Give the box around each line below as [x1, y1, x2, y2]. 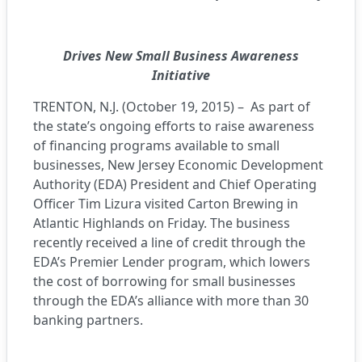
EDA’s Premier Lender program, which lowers [33, 253, 310, 271]
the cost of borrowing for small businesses [33, 272, 296, 290]
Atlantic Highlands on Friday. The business [33, 214, 290, 232]
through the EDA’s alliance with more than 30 [33, 292, 309, 309]
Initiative [152, 66, 210, 84]
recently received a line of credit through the [33, 234, 305, 251]
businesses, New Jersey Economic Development [33, 156, 323, 174]
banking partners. [33, 311, 143, 329]
